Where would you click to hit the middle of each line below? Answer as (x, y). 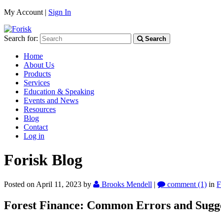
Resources (40, 109)
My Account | (26, 12)
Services (37, 83)
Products (37, 74)
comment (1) (186, 184)
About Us (39, 65)
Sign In (60, 12)
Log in (34, 136)
